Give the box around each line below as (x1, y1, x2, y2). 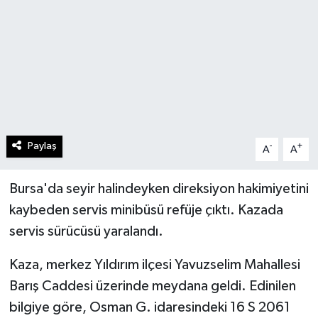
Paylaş (27, 141, 57, 152)
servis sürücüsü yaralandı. (9, 224, 163, 239)
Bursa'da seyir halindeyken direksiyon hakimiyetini (9, 182, 309, 197)
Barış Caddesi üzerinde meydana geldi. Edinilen (9, 279, 296, 294)
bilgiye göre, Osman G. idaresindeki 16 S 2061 (9, 300, 290, 315)
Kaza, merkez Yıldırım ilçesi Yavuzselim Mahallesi (9, 258, 300, 273)
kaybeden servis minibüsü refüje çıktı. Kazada (9, 203, 283, 218)
